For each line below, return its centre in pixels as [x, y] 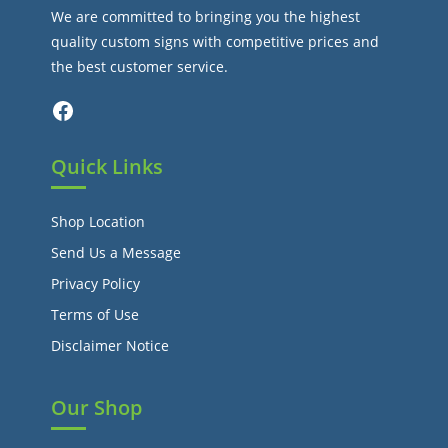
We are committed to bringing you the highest [206, 16]
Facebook [81, 109]
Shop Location [98, 221]
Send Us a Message [116, 252]
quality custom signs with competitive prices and [215, 41]
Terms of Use [95, 314]
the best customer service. [140, 66]
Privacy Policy [96, 283]
